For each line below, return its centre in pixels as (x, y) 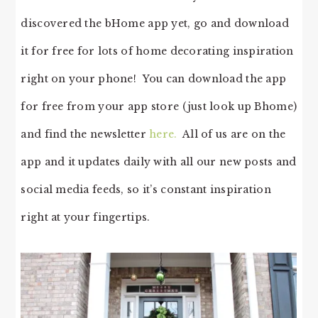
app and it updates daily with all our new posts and (159, 161)
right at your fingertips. (86, 217)
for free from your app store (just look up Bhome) (159, 106)
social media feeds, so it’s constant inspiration (146, 189)
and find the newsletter (85, 134)
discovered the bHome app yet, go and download (155, 23)
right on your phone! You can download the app (154, 78)
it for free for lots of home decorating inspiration (157, 51)
